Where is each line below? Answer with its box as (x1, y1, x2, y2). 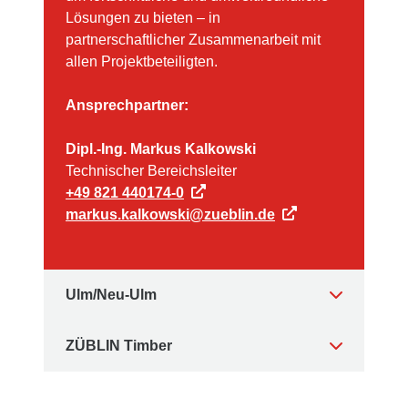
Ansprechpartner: (66, 97, 189, 114)
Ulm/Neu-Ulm (66, 287, 157, 303)
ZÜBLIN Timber (66, 338, 172, 354)
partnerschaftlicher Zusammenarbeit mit (66, 32, 321, 48)
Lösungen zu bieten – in (66, 10, 220, 26)
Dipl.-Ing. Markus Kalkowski (66, 141, 256, 158)
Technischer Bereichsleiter (66, 163, 237, 179)
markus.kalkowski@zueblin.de (66, 207, 275, 223)
